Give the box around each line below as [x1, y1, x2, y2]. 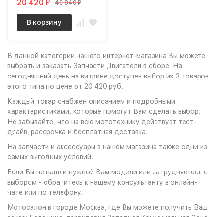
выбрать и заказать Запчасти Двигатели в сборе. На [7, 62, 182, 70]
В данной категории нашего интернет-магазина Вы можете [7, 52, 205, 60]
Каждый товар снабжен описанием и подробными [7, 97, 175, 106]
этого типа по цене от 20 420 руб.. [7, 82, 125, 91]
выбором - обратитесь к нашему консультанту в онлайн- [7, 178, 197, 186]
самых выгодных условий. [7, 153, 93, 161]
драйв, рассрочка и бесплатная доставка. [7, 128, 148, 136]
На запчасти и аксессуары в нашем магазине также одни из [7, 143, 207, 151]
